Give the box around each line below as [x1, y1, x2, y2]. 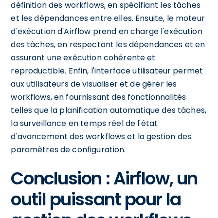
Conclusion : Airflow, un [11, 165, 198, 191]
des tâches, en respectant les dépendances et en [11, 38, 205, 50]
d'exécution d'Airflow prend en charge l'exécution [11, 25, 202, 37]
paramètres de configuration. [11, 144, 126, 155]
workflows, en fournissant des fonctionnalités [11, 91, 186, 103]
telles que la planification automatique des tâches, [11, 104, 207, 116]
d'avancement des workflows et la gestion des [11, 130, 191, 142]
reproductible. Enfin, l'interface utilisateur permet [11, 65, 203, 76]
